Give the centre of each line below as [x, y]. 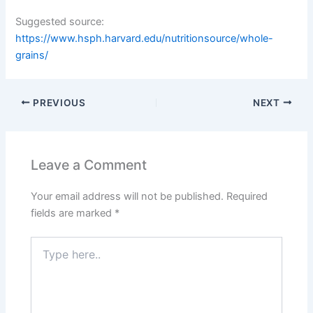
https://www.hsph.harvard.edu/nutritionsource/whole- [145, 38]
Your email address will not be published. [128, 196]
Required [247, 196]
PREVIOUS [58, 102]
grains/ [32, 55]
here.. [43, 256]
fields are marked [73, 213]
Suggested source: [60, 21]
